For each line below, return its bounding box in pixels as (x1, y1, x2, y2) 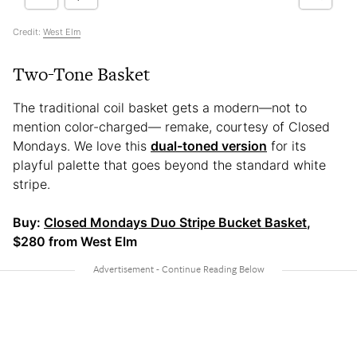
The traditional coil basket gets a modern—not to (13, 100, 307, 116)
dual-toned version (151, 138, 267, 155)
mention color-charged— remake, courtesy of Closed (13, 119, 330, 135)
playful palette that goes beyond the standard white (13, 157, 326, 174)
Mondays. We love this (13, 138, 151, 155)
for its (267, 138, 306, 155)
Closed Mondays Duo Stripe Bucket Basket (44, 214, 307, 231)
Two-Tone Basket (13, 61, 150, 88)
